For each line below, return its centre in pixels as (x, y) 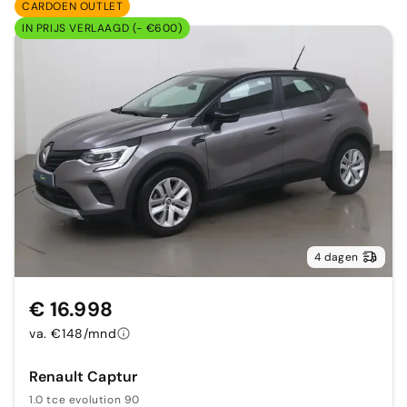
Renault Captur (84, 377)
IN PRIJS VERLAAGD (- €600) (102, 29)
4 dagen (336, 258)
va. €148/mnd (73, 334)
